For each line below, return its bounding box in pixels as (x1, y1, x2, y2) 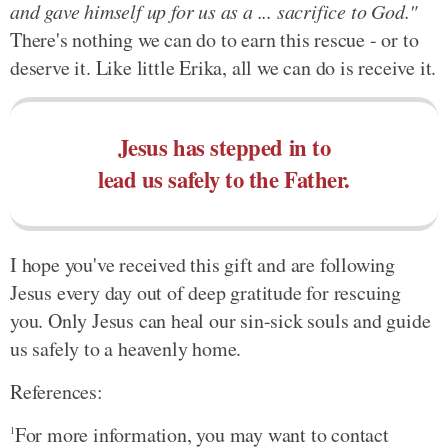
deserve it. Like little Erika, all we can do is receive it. (10, 53, 437, 81)
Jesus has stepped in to (117, 130, 331, 164)
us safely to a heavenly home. (10, 334, 242, 362)
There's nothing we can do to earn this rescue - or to (10, 25, 419, 53)
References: (10, 377, 103, 405)
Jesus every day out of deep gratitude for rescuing (10, 278, 401, 306)
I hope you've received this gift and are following (10, 250, 395, 278)
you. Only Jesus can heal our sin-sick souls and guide (10, 306, 431, 334)
